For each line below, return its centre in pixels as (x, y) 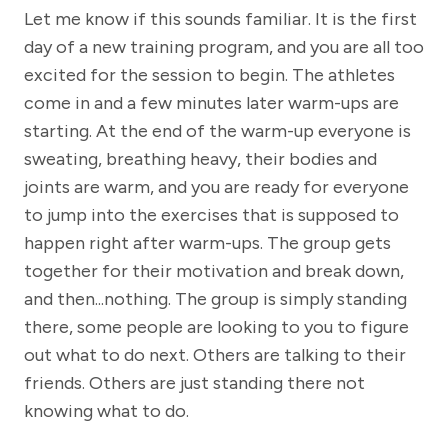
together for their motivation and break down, (214, 270)
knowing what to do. (106, 410)
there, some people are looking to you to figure (216, 326)
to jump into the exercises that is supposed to (211, 214)
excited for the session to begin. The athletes (209, 74)
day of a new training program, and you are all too (224, 46)
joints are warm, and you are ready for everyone (216, 186)
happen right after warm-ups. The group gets (207, 242)
